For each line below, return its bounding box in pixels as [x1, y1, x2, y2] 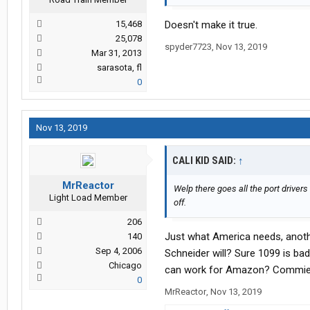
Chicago [109, 260, 142, 271]
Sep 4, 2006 [95, 246, 142, 257]
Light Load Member [48, 192, 127, 203]
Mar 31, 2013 [91, 48, 142, 59]
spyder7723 [165, 42, 212, 53]
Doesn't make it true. [165, 19, 257, 32]
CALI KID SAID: [172, 154, 238, 167]
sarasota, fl [97, 62, 142, 73]
